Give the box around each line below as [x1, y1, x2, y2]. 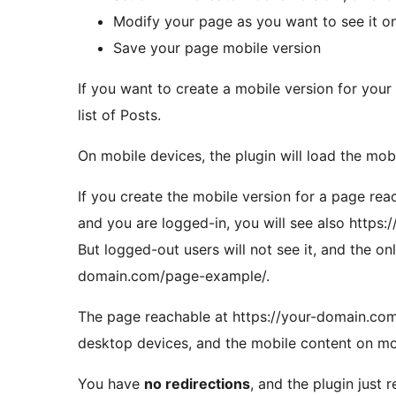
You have [78, 375, 144, 393]
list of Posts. [78, 106, 161, 125]
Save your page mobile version [113, 39, 321, 57]
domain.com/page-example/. [78, 267, 270, 286]
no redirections [144, 375, 250, 393]
